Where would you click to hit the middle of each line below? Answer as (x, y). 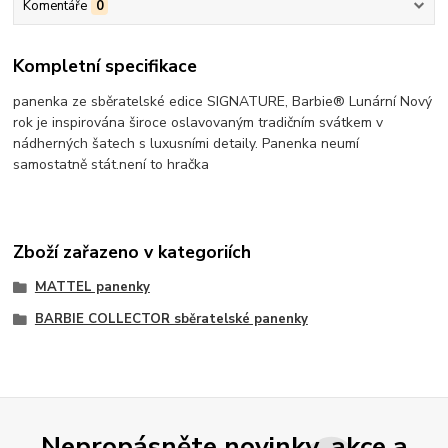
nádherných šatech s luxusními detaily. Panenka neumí (186, 144)
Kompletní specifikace (105, 66)
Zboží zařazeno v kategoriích (132, 251)
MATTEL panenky (92, 287)
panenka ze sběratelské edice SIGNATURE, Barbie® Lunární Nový (223, 102)
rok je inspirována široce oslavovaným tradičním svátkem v (198, 123)
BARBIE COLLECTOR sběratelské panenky (171, 318)
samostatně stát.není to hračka (111, 165)
